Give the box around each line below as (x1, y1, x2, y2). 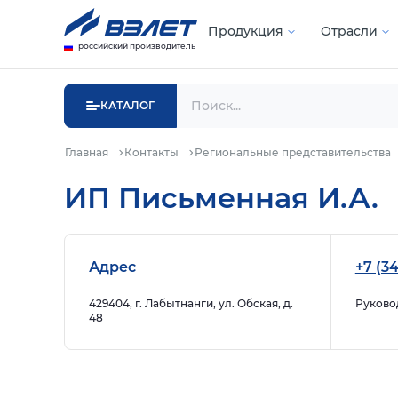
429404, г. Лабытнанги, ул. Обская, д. (89, 297, 293, 310)
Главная (64, 146, 108, 159)
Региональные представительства (194, 146, 391, 159)
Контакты (123, 146, 179, 159)
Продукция (208, 23, 283, 40)
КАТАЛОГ (100, 99, 155, 112)
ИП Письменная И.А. (64, 180, 378, 215)
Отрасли (321, 23, 378, 40)
